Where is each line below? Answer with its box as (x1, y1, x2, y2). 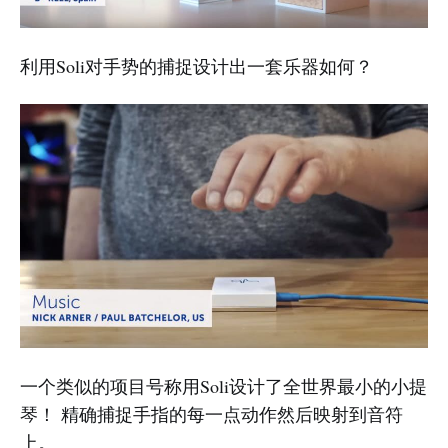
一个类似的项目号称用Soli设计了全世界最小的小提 (20, 373, 427, 398)
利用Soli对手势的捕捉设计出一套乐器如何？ (20, 53, 373, 78)
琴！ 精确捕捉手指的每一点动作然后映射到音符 (20, 401, 403, 426)
